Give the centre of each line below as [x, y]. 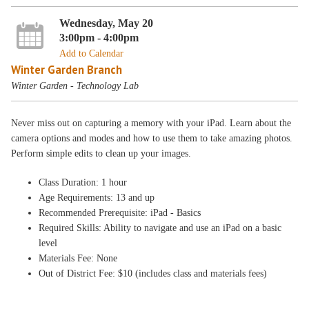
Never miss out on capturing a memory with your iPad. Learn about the [151, 123]
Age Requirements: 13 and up [97, 198]
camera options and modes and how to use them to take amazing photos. [152, 138]
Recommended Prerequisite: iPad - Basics [120, 213]
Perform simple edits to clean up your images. [101, 153]
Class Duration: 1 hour [83, 182]
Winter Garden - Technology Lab [75, 86]
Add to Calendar [91, 53]
